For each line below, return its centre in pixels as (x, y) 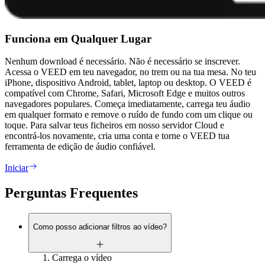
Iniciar (17, 168)
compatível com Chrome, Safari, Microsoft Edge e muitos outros (125, 93)
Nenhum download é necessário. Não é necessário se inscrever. (122, 62)
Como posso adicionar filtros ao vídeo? (100, 227)
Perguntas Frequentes (71, 193)
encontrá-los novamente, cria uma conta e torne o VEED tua (117, 136)
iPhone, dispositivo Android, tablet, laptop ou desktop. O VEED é (128, 83)
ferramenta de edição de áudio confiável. (80, 147)
